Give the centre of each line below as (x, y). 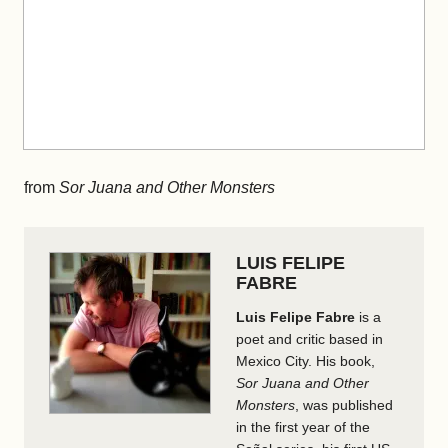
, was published (344, 404)
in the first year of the (303, 426)
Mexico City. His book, (305, 360)
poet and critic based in (309, 338)
